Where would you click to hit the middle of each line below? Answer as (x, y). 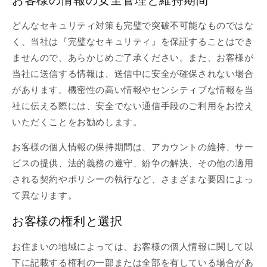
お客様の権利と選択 (67, 221)
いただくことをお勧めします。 (77, 122)
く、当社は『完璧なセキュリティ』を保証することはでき (133, 41)
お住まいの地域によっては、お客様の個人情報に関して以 (133, 246)
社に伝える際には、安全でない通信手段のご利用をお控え (133, 106)
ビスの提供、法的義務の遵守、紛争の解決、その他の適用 (133, 163)
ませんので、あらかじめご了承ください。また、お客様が (133, 58)
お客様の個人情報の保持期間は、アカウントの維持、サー (133, 147)
